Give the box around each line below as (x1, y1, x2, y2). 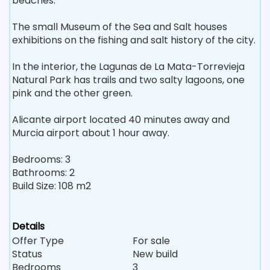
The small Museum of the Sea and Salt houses (12, 19, 227, 34)
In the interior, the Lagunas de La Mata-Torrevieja (12, 59, 245, 74)
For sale (133, 233, 170, 248)
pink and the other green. (12, 86, 133, 100)
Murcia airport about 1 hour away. (12, 125, 169, 140)
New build (133, 246, 178, 261)
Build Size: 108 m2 (12, 178, 91, 193)
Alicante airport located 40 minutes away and (12, 112, 230, 127)
